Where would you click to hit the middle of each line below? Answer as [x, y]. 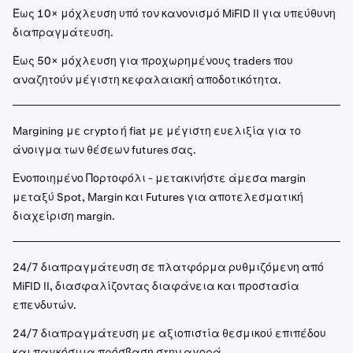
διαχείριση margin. [64, 216]
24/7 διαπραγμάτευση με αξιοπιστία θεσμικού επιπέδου [169, 333]
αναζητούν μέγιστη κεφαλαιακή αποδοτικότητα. [147, 80]
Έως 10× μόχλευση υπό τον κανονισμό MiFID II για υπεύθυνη [174, 13]
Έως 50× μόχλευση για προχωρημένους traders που [153, 61]
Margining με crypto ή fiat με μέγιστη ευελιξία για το [157, 131]
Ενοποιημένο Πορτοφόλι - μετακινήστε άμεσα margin [159, 178]
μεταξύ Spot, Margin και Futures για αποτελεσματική [158, 197]
